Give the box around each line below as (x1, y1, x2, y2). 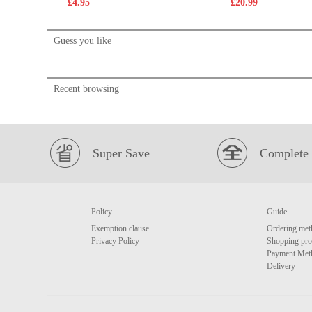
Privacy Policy (91, 236, 139, 246)
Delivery (267, 261, 295, 271)
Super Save (93, 146, 150, 160)
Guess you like (54, 36, 111, 46)
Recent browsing (54, 84, 119, 94)
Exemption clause (91, 224, 149, 233)
